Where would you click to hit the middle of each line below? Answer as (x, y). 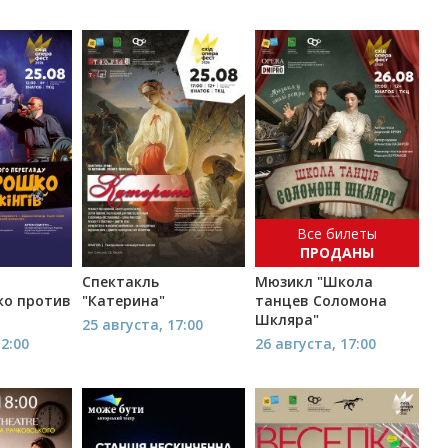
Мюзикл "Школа (313, 282)
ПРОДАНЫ (336, 253)
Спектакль (120, 282)
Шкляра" (286, 320)
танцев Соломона (320, 301)
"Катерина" (123, 301)
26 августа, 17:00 (315, 344)
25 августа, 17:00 (142, 325)
